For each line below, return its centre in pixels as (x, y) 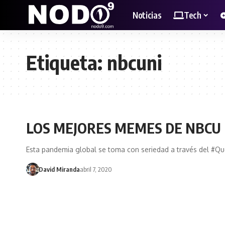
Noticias (147, 15)
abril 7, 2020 (96, 169)
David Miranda (59, 169)
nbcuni (134, 62)
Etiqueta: (67, 62)
